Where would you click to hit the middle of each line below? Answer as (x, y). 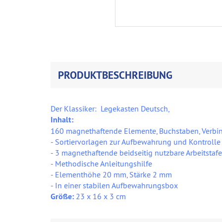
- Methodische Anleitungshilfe (101, 164)
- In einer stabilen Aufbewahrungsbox (114, 186)
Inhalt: (62, 120)
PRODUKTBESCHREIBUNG (115, 75)
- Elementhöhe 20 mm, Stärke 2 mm (111, 175)
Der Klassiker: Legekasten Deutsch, (110, 109)
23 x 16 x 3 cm (101, 196)
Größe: (63, 197)
